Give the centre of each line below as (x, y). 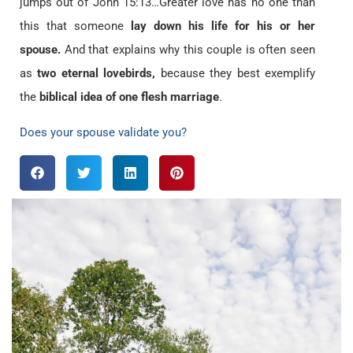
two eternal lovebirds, (97, 74)
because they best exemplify (236, 74)
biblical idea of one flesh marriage (129, 97)
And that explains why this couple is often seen (188, 50)
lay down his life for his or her (223, 26)
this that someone (75, 26)
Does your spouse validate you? (103, 132)
